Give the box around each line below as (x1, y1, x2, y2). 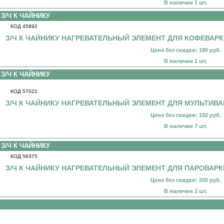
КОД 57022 (10, 88, 37, 94)
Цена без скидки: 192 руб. (150, 112, 221, 118)
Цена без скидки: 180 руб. (150, 47, 221, 53)
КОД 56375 (10, 153, 37, 159)
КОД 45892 (10, 23, 37, 29)
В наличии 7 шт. (164, 123, 207, 129)
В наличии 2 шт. (164, 188, 207, 194)
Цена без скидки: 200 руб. (150, 177, 221, 183)
